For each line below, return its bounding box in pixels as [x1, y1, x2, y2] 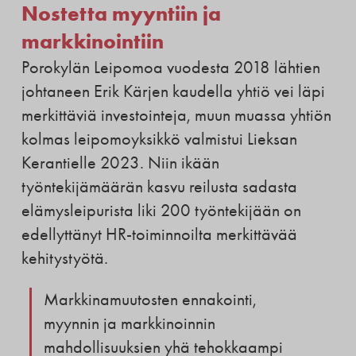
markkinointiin [21, 28, 164, 54]
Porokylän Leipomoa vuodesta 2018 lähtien [21, 56, 320, 78]
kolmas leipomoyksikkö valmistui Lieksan [21, 128, 297, 149]
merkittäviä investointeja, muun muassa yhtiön [21, 104, 331, 126]
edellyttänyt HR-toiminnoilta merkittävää [21, 223, 297, 245]
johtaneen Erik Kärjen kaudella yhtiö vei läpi [21, 80, 325, 102]
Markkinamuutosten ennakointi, [43, 288, 257, 310]
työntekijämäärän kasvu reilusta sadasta [21, 176, 297, 197]
